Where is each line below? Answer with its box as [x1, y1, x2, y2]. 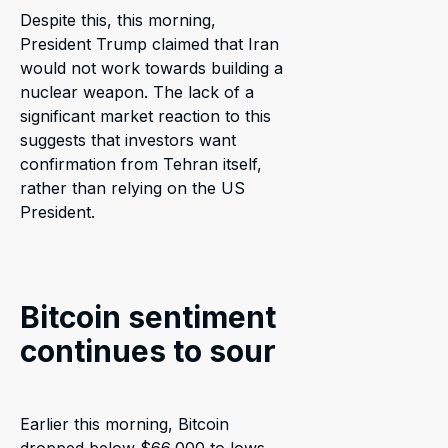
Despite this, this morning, [20, 10, 216, 31]
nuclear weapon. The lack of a [20, 82, 254, 103]
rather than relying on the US [20, 178, 245, 199]
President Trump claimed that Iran [20, 34, 279, 55]
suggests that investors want [20, 130, 236, 151]
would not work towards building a [20, 58, 283, 79]
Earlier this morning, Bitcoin [20, 414, 229, 435]
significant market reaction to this [20, 106, 271, 127]
